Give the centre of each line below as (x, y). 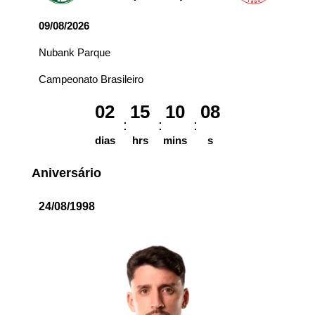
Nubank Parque (75, 53)
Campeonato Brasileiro (91, 79)
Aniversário (66, 173)
